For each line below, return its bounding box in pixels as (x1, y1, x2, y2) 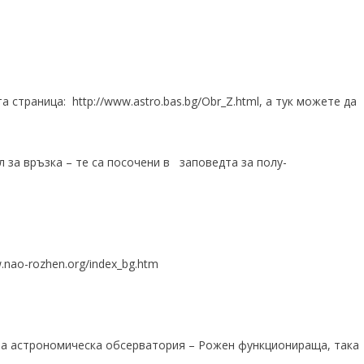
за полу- (238, 154, 287, 170)
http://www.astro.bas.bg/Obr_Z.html (72, 93, 259, 109)
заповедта (180, 154, 238, 170)
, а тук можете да (259, 93, 357, 109)
